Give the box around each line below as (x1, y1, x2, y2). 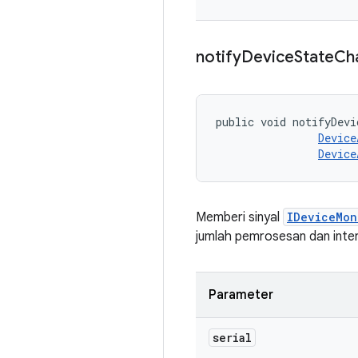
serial (213, 330, 252, 345)
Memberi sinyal (196, 209, 283, 225)
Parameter (209, 287, 273, 303)
